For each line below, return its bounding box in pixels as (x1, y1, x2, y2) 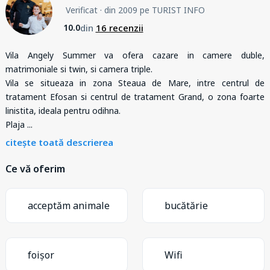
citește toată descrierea (5, 136, 113, 148)
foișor (28, 248, 54, 262)
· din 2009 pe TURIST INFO (97, 4, 205, 16)
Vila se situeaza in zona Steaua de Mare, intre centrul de (5, 77, 265, 89)
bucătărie (165, 198, 208, 212)
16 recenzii (95, 21, 143, 34)
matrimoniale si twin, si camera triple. (5, 63, 152, 75)
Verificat (65, 4, 98, 16)
